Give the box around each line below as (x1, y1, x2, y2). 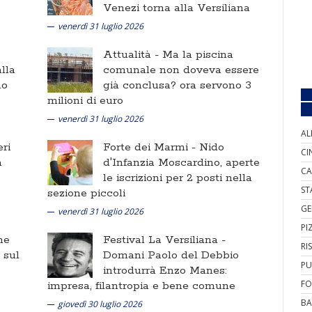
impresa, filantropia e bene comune (47, 279, 235, 293)
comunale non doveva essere (103, 63, 259, 77)
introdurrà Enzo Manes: (103, 263, 227, 278)
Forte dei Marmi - (103, 140, 199, 155)
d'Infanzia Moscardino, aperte (103, 155, 260, 170)
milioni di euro (47, 93, 123, 108)
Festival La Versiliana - (103, 233, 226, 247)
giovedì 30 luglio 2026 (58, 298, 142, 310)
